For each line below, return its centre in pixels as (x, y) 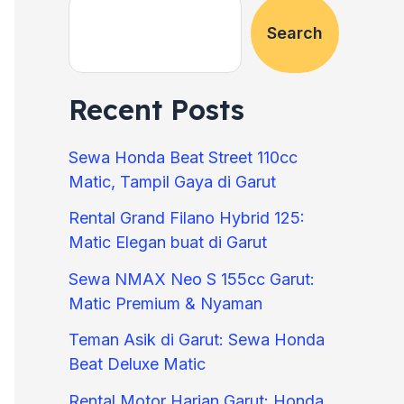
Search (295, 32)
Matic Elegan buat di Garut (168, 243)
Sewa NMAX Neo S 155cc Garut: (192, 279)
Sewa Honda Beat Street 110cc (183, 157)
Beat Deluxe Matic (137, 364)
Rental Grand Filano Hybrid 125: (187, 218)
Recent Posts (156, 109)
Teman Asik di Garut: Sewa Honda (197, 340)
